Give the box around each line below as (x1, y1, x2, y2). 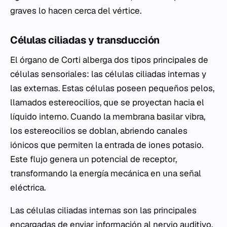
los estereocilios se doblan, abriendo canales (10, 125, 187, 137)
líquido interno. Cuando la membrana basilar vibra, (10, 111, 205, 123)
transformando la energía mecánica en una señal (10, 168, 201, 179)
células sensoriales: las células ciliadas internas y (10, 68, 206, 80)
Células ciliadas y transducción (10, 33, 160, 47)
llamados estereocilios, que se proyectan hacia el (10, 97, 204, 108)
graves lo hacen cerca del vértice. (10, 5, 141, 17)
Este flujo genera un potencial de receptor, (10, 154, 177, 165)
